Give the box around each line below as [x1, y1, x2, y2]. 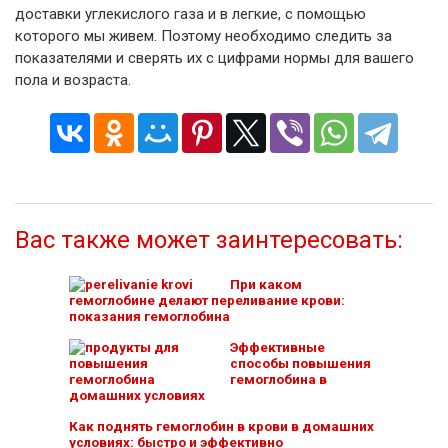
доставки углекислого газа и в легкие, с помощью [15, 4, 366, 23]
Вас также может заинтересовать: [15, 225, 403, 254]
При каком [229, 275, 302, 292]
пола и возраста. [15, 70, 131, 89]
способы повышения [229, 354, 371, 371]
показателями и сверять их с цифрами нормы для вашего [15, 48, 414, 67]
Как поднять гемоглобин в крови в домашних [69, 417, 374, 434]
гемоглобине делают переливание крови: [69, 291, 345, 308]
